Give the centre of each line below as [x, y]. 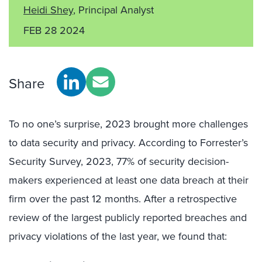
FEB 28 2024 [54, 30]
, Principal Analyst [113, 10]
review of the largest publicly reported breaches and [128, 218]
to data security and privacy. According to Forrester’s [128, 143]
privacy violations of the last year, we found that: [118, 236]
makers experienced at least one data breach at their [129, 180]
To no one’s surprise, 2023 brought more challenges [128, 124]
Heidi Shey [48, 10]
